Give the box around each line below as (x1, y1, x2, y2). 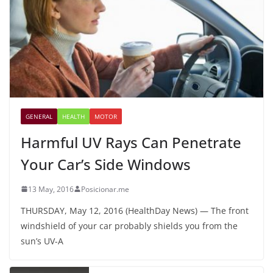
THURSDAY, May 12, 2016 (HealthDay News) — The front (21, 204, 249, 216)
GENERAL (26, 112, 52, 121)
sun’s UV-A (21, 235, 63, 247)
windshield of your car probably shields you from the (21, 219, 238, 232)
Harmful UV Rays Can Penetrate (21, 132, 241, 152)
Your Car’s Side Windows (21, 154, 191, 174)
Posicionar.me (81, 183, 129, 194)
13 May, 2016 (28, 183, 74, 194)
